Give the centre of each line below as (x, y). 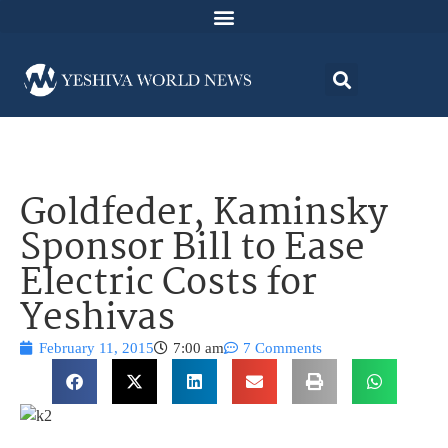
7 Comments (282, 348)
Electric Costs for (168, 285)
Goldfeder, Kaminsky (204, 215)
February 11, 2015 (96, 348)
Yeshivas (97, 320)
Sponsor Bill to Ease (192, 250)
